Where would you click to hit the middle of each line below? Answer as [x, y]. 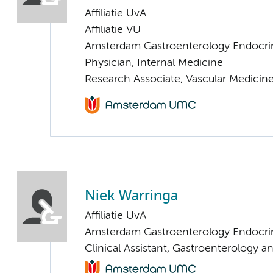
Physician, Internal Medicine [154, 62]
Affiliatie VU [113, 30]
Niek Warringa [131, 196]
